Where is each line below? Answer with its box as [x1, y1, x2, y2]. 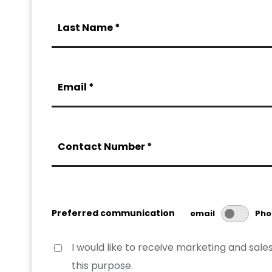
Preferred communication [52, 206, 175, 219]
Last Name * [58, 20, 121, 35]
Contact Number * [58, 139, 153, 154]
